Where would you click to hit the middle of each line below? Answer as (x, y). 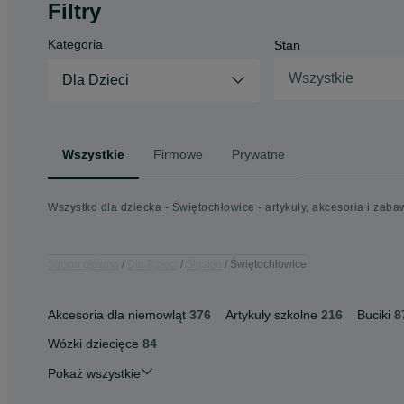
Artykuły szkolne (271, 315)
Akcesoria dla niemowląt (117, 315)
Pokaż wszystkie (94, 373)
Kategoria (75, 44)
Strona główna (83, 264)
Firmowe (178, 154)
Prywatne (258, 154)
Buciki (374, 315)
